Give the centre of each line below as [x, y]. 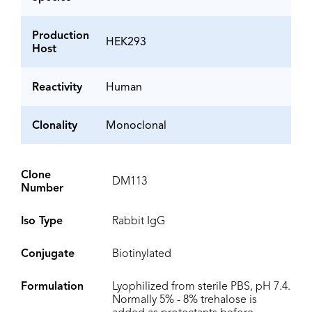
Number [42, 189]
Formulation [52, 287]
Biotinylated [142, 255]
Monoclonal [136, 126]
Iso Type [42, 222]
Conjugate [48, 255]
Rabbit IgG [139, 222]
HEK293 [126, 43]
